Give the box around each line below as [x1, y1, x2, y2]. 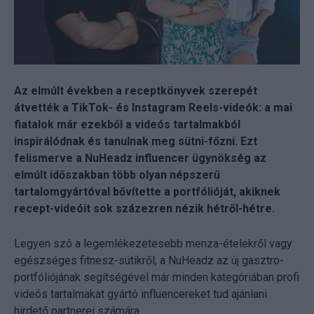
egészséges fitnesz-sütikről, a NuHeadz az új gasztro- [14, 254, 284, 268]
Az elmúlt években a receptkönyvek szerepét [14, 84, 257, 98]
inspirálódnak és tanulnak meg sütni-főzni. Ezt [14, 135, 257, 149]
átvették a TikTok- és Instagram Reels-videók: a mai [14, 101, 292, 115]
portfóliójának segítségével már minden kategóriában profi [14, 271, 299, 285]
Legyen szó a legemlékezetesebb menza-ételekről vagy [14, 237, 292, 251]
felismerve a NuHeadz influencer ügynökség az [14, 151, 266, 165]
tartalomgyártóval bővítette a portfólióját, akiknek [14, 185, 280, 199]
